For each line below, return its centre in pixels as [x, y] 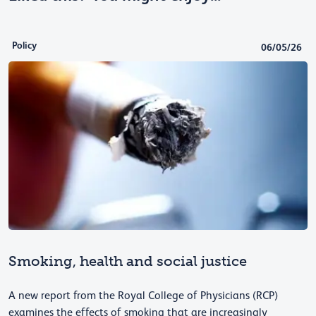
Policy [24, 45]
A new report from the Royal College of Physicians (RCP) [143, 295]
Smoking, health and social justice [128, 261]
